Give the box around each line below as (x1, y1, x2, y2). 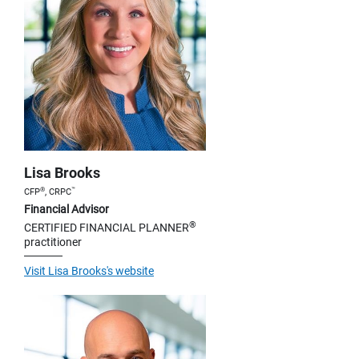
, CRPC (45, 186, 71, 197)
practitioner (24, 235, 82, 248)
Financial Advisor (24, 202, 109, 216)
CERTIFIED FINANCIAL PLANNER (24, 220, 189, 234)
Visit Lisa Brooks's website (24, 264, 154, 277)
